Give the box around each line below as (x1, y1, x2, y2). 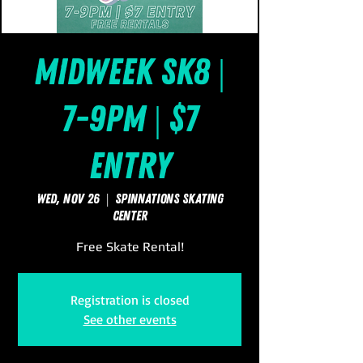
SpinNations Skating (114, 190, 224, 207)
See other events (83, 311, 177, 327)
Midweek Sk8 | (34, 50, 225, 95)
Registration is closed (70, 292, 190, 308)
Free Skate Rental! (75, 239, 184, 254)
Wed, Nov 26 (36, 190, 100, 207)
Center (112, 207, 147, 224)
